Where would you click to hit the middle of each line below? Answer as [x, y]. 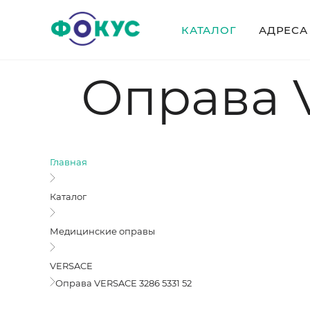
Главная [69, 162]
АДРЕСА [283, 30]
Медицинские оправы [102, 231]
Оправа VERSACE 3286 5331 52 [124, 283]
